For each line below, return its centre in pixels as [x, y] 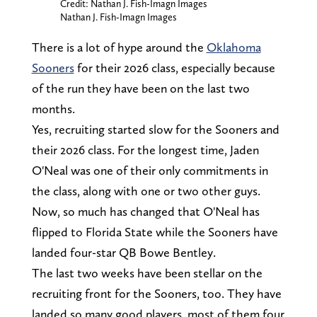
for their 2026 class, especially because [174, 68]
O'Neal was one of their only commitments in [150, 171]
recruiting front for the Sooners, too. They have [156, 294]
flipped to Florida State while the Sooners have [155, 232]
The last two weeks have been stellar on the [147, 273]
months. [53, 109]
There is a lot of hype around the [119, 47]
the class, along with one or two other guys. [146, 191]
